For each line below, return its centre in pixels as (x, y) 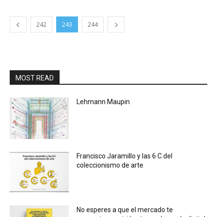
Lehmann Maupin (103, 102)
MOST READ (35, 78)
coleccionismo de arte (110, 165)
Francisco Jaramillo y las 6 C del (125, 156)
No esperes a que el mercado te (125, 210)
